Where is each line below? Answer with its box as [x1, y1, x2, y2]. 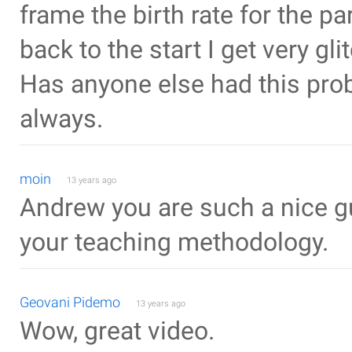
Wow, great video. [20, 317, 214, 346]
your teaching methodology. [20, 228, 328, 257]
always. [20, 104, 103, 134]
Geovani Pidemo [20, 294, 120, 310]
